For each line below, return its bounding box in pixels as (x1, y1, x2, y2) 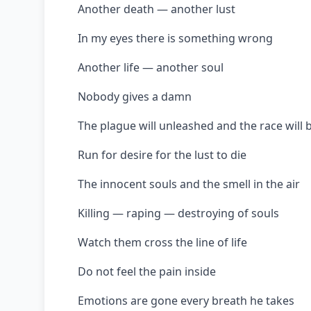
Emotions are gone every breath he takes (78, 293, 294, 308)
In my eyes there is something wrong (78, 31, 273, 46)
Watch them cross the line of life (78, 235, 247, 250)
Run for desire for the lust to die (78, 147, 246, 162)
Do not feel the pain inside (78, 264, 216, 279)
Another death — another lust (78, 1, 235, 17)
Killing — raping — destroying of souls (78, 205, 279, 221)
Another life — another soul (78, 60, 224, 75)
